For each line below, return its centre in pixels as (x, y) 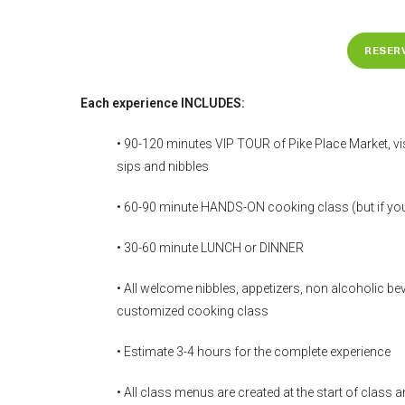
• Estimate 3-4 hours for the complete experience (254, 352)
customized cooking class (193, 311)
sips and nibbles (163, 166)
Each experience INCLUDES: (163, 103)
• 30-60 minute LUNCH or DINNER (210, 248)
